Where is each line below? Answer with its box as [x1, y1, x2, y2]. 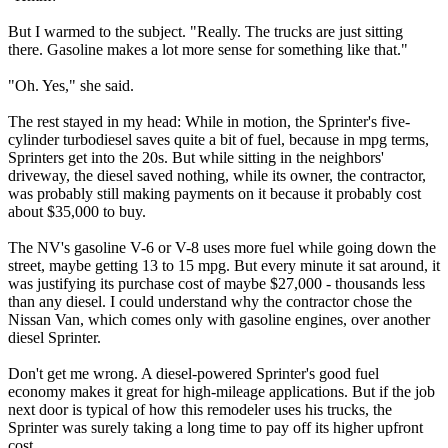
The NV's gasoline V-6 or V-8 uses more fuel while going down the [8, 239, 436, 257]
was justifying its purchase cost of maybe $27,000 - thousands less [8, 275, 425, 293]
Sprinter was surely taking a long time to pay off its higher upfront [8, 419, 423, 437]
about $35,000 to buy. [8, 203, 146, 221]
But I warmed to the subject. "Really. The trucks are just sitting [8, 23, 403, 41]
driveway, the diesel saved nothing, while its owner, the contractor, [8, 167, 426, 185]
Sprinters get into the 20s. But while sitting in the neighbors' [8, 149, 384, 167]
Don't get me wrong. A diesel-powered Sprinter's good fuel [8, 365, 379, 383]
